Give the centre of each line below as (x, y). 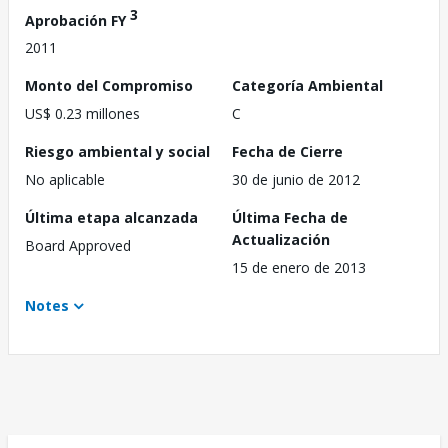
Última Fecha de (290, 218)
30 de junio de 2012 (296, 180)
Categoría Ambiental (307, 86)
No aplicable (65, 180)
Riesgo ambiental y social (117, 152)
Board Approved (78, 246)
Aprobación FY (77, 20)
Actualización (281, 240)
